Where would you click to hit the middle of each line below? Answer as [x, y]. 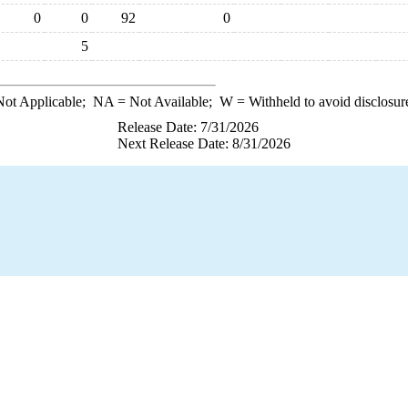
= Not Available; [166, 102]
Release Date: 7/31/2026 [188, 127]
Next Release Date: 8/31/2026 [204, 143]
